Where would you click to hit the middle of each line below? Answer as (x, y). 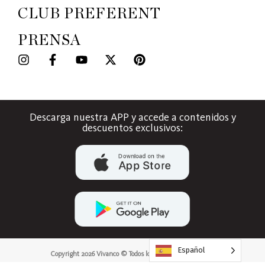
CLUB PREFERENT (89, 14)
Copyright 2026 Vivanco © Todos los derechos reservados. (132, 253)
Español (191, 250)
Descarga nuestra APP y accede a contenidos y (132, 117)
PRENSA (49, 41)
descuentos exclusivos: (132, 128)
